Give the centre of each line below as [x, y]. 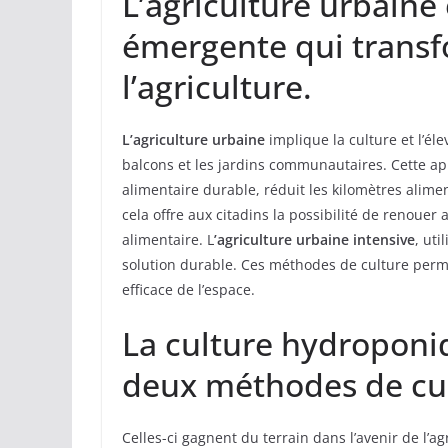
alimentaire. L [168, 240]
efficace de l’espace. [188, 290]
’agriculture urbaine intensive [314, 240]
